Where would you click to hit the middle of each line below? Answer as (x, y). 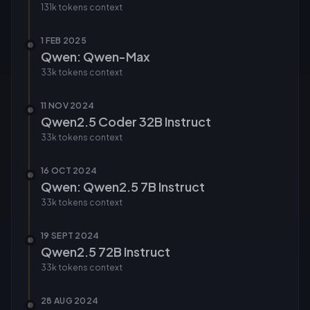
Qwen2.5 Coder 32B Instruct (126, 121)
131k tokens (64, 7)
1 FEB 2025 (64, 40)
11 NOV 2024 (68, 106)
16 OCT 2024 (69, 171)
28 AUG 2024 (70, 301)
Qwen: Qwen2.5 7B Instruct (123, 186)
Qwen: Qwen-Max (95, 56)
